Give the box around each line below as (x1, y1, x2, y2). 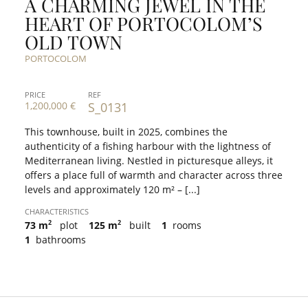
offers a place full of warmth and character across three (25, 168, 283, 181)
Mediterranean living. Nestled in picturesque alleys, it (25, 153, 273, 167)
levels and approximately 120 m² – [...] (25, 182, 200, 196)
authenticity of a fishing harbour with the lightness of (25, 139, 271, 153)
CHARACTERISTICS (25, 206, 89, 217)
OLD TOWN (25, 29, 122, 54)
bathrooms (33, 232, 86, 246)
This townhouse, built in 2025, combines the (25, 124, 228, 138)
